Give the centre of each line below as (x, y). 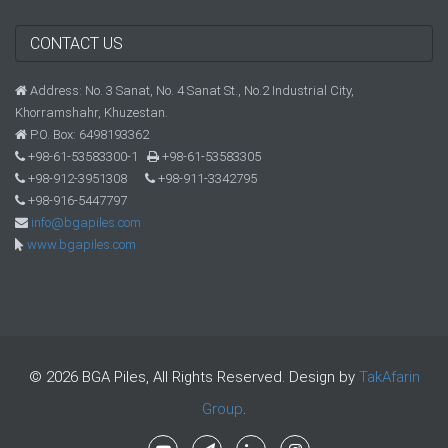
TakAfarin (389, 377)
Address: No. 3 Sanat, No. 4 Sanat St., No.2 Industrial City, (190, 90)
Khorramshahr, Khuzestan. (91, 112)
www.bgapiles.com (81, 244)
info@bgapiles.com (86, 222)
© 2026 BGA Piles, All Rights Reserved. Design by (193, 377)
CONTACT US (76, 43)
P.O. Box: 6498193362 (88, 134)
